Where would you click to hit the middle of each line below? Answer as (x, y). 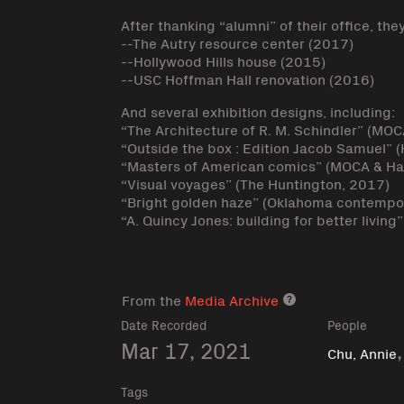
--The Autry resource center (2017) (238, 42)
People (348, 325)
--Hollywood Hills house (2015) (224, 60)
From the (154, 299)
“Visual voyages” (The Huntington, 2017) (256, 183)
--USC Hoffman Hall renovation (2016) (248, 78)
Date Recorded (164, 325)
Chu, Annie (363, 352)
